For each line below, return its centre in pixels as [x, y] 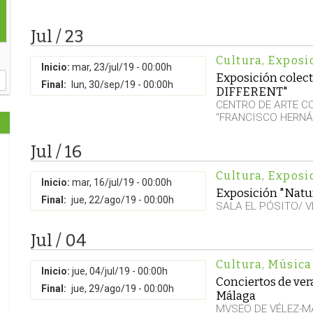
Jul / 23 [57, 36]
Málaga [236, 296]
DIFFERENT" [252, 92]
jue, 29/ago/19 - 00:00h [123, 289]
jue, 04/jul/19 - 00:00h [120, 271]
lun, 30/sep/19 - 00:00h [122, 85]
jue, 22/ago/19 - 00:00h [123, 200]
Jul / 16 [56, 152]
